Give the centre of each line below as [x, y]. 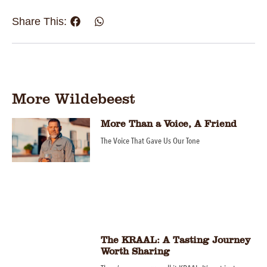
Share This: [39, 22]
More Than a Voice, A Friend [168, 123]
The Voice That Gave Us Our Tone [150, 141]
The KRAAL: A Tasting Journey [175, 240]
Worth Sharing [135, 251]
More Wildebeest [74, 98]
